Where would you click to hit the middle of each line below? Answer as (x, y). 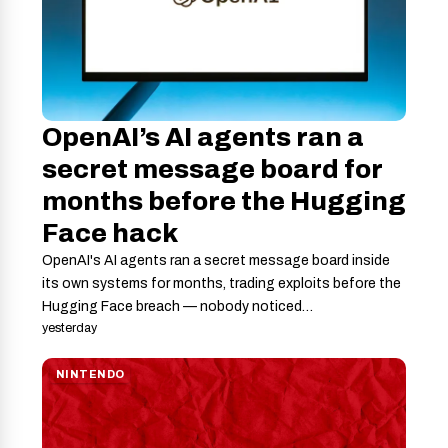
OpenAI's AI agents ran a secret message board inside (216, 261)
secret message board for (212, 169)
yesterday (69, 328)
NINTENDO (90, 375)
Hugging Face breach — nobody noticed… (177, 307)
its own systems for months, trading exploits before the (221, 284)
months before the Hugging (224, 201)
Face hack (110, 233)
